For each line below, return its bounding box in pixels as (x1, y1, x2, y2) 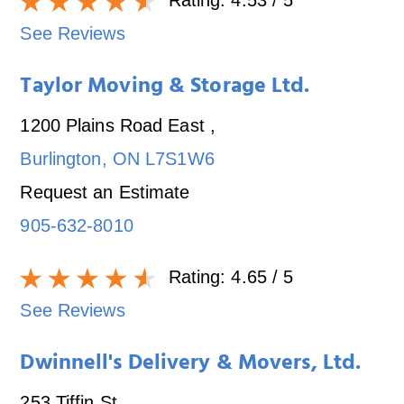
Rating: (162, 266, 232, 287)
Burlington (20, 148, 102, 169)
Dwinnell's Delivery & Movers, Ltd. (20, 344, 362, 386)
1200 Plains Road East (20, 115, 210, 135)
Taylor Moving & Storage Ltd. (20, 67, 310, 109)
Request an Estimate (20, 181, 190, 202)
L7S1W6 (145, 148, 215, 169)
